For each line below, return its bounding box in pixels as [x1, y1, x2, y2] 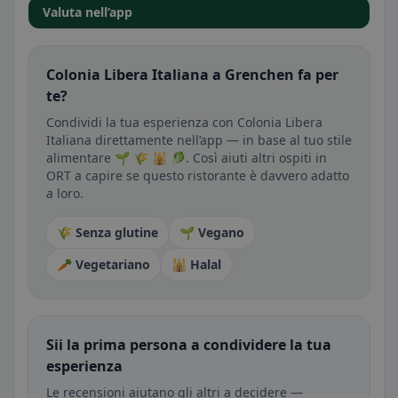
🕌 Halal [171, 256, 221, 273]
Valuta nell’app [43, 4, 132, 20]
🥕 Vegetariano [57, 256, 150, 273]
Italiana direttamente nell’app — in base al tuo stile [46, 131, 352, 148]
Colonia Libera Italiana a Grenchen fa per [46, 65, 338, 84]
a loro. [46, 185, 84, 202]
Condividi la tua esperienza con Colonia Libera [46, 114, 322, 131]
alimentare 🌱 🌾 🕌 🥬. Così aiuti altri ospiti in [46, 149, 327, 166]
